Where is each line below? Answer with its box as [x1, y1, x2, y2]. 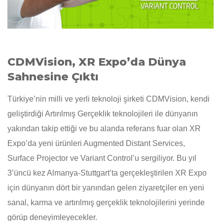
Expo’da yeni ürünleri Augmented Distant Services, [7, 139, 185, 148]
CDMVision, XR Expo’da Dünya [7, 55, 186, 69]
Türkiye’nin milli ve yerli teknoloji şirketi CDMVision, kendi [7, 95, 210, 104]
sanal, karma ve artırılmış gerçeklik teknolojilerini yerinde [7, 198, 205, 207]
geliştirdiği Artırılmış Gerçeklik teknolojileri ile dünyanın [7, 110, 198, 118]
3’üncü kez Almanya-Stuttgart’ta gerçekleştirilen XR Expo [7, 169, 207, 178]
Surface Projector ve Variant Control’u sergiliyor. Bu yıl [7, 154, 196, 163]
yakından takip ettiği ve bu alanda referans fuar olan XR [7, 124, 201, 133]
